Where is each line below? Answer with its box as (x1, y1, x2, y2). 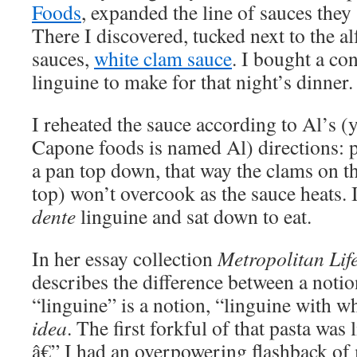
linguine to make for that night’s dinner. (32, 68, 353, 95)
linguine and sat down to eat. (76, 202, 312, 229)
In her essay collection (32, 245, 218, 272)
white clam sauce (94, 45, 232, 72)
